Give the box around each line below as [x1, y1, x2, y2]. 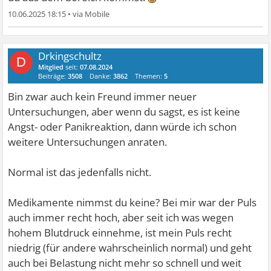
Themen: [135, 71, 165, 81]
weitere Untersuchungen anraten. [8, 135, 168, 149]
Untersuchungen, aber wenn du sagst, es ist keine [8, 105, 241, 119]
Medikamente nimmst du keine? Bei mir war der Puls [8, 195, 257, 210]
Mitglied [38, 62, 64, 72]
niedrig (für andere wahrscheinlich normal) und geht [8, 241, 252, 255]
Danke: [90, 71, 114, 81]
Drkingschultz [38, 49, 102, 64]
